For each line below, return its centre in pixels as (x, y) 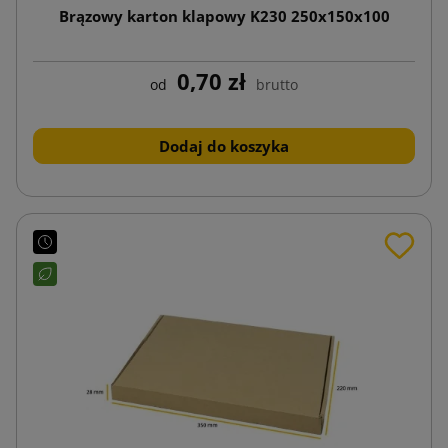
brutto (277, 84)
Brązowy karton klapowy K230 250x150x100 (224, 15)
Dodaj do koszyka (224, 145)
